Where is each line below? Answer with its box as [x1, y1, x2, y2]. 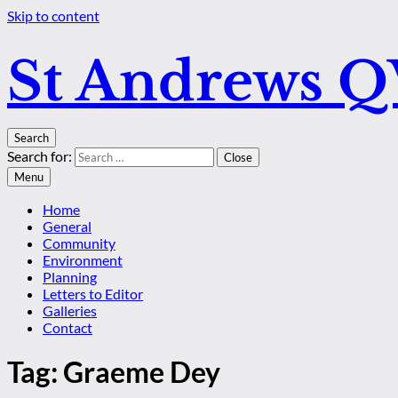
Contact [43, 319, 92, 336]
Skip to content [7, 7, 99, 24]
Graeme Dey [63, 354, 220, 390]
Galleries [43, 302, 97, 319]
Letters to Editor [43, 285, 143, 302]
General [43, 218, 92, 235]
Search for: [7, 147, 72, 164]
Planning [43, 268, 97, 285]
